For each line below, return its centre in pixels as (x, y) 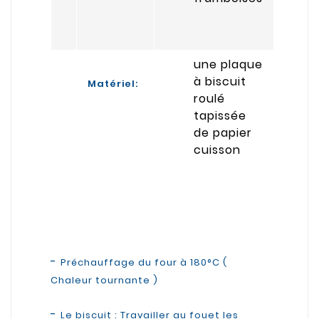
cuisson (217, 150)
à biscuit (220, 81)
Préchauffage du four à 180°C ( (144, 262)
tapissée (220, 115)
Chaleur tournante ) (104, 280)
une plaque (228, 64)
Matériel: (113, 83)
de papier (223, 132)
